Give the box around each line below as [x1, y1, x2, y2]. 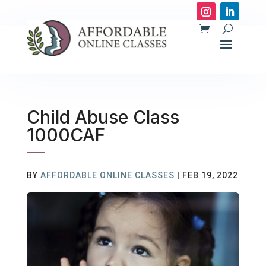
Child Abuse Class [26, 106, 179, 128]
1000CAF [26, 124, 105, 146]
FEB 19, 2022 [182, 170, 238, 180]
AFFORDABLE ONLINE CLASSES [40, 170, 175, 180]
